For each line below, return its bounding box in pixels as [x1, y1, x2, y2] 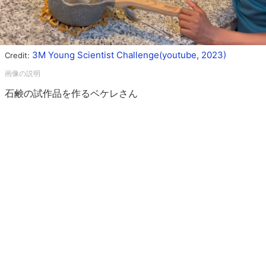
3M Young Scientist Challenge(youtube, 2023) [32, 49, 226, 61]
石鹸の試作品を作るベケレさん [5, 87, 138, 100]
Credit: [5, 50, 32, 61]
